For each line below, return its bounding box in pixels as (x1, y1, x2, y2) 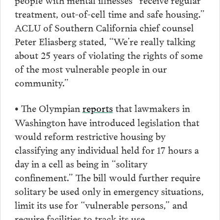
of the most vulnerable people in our (14, 60, 167, 76)
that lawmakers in (112, 100, 190, 115)
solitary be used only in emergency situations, (14, 183, 204, 198)
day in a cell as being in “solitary (14, 155, 147, 170)
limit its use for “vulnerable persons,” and (14, 196, 188, 212)
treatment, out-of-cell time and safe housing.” (14, 5, 205, 21)
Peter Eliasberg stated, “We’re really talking (14, 33, 195, 48)
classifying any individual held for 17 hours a (14, 141, 199, 157)
